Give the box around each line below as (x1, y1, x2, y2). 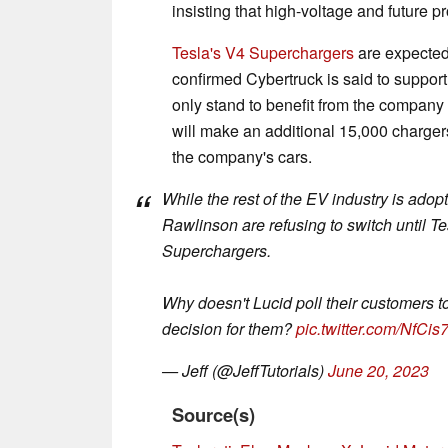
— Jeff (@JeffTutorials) (162, 358, 328, 382)
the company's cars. (172, 144, 312, 168)
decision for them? (162, 316, 296, 340)
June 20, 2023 (328, 358, 429, 382)
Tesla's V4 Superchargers (172, 40, 354, 64)
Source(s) (172, 400, 255, 428)
